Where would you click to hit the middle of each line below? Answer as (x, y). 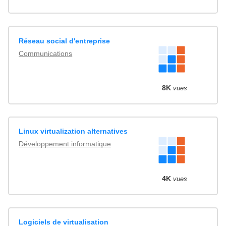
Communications (46, 53)
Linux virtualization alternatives (73, 131)
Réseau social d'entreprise (65, 41)
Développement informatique (65, 144)
